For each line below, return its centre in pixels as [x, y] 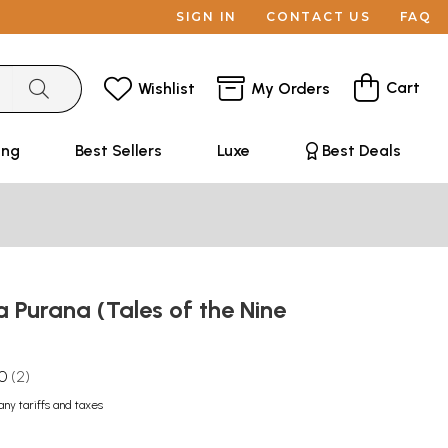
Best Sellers [118, 150]
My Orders [290, 88]
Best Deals [361, 150]
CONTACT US [318, 16]
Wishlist [166, 88]
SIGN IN [206, 16]
